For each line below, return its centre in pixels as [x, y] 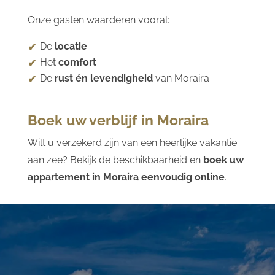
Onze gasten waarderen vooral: [98, 20]
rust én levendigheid [103, 78]
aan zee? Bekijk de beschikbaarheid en [115, 160]
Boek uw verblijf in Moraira [118, 120]
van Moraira [181, 78]
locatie [71, 46]
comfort [77, 62]
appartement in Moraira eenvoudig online [126, 177]
